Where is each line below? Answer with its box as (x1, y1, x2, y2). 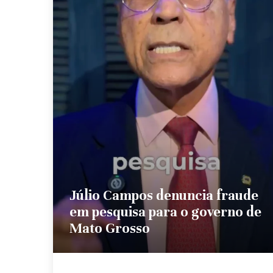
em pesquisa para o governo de (69, 203, 261, 220)
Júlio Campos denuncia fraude (69, 186, 258, 204)
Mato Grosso (69, 219, 150, 236)
